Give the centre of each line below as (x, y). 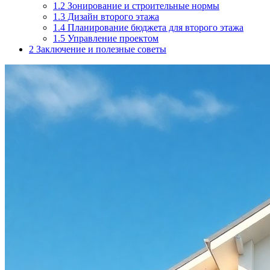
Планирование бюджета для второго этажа (154, 27)
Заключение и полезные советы (100, 49)
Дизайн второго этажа (112, 16)
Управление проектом (112, 38)
